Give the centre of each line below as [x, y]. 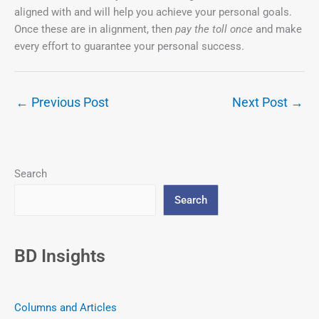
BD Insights [60, 256]
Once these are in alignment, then [95, 30]
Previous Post [69, 103]
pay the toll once [214, 30]
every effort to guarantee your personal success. [129, 47]
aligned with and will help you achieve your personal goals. [153, 12]
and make [277, 30]
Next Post [261, 103]
